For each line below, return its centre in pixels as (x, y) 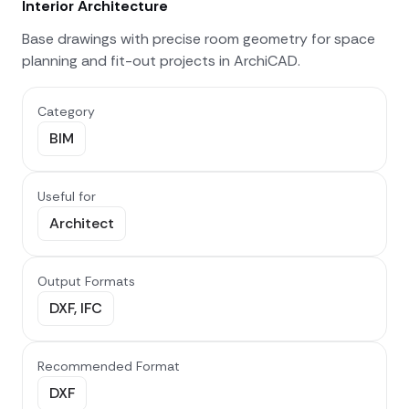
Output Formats (86, 282)
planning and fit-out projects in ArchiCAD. (161, 61)
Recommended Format (109, 367)
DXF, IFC (76, 309)
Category (66, 112)
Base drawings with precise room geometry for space (199, 39)
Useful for (67, 197)
